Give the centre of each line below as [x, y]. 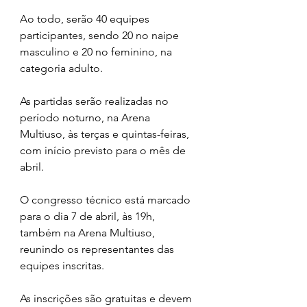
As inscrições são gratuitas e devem [107, 298]
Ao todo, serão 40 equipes [86, 19]
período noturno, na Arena [86, 117]
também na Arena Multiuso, [89, 232]
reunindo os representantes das [98, 249]
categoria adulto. [61, 68]
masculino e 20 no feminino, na [97, 51]
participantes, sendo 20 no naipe [101, 35]
